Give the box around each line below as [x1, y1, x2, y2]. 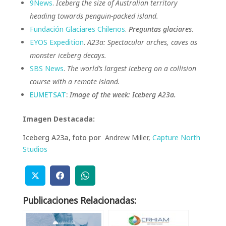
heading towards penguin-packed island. [29, 11, 158, 21]
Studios [22, 144, 49, 154]
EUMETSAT [29, 90, 66, 99]
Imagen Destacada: [22, 114, 95, 124]
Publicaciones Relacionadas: [22, 194, 136, 206]
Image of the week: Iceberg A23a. [69, 90, 176, 99]
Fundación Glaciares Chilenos [29, 24, 125, 34]
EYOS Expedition [29, 37, 84, 47]
